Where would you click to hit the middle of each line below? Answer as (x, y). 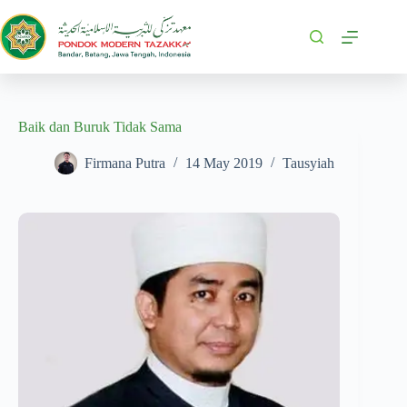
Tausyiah (308, 164)
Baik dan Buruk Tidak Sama (100, 127)
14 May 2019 (224, 164)
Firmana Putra (125, 164)
